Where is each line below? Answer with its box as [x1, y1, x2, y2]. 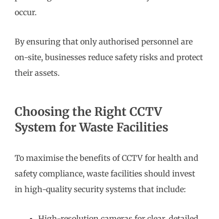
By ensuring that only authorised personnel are [15, 37, 193, 47]
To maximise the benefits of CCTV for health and [15, 153, 198, 163]
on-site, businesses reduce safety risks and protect [15, 52, 203, 63]
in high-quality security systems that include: [15, 184, 186, 195]
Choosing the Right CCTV [15, 104, 162, 120]
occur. [15, 7, 37, 18]
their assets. [15, 68, 60, 78]
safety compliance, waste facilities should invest [15, 169, 195, 179]
